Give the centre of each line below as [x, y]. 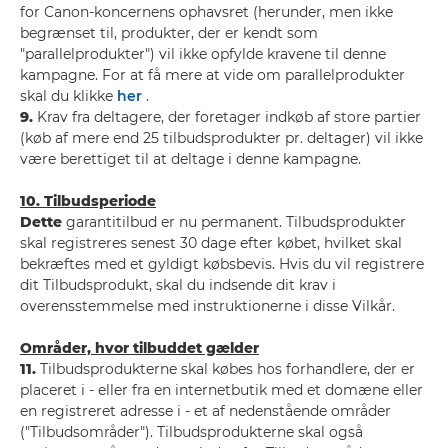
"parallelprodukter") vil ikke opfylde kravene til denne [203, 54]
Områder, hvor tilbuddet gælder [139, 348]
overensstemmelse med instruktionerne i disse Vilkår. [207, 306]
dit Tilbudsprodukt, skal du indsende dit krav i [178, 285]
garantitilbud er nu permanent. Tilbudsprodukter [234, 222]
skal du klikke [68, 96]
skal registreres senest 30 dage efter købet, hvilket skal [211, 243]
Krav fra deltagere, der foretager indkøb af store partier [227, 117]
